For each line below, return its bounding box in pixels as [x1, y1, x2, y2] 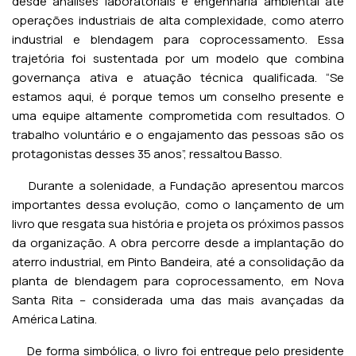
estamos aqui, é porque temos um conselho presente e [12, 88, 344, 105]
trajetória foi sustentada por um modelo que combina [12, 50, 344, 67]
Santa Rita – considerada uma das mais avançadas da [12, 292, 344, 308]
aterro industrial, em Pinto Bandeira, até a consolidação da [12, 253, 344, 270]
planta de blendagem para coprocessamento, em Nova [12, 273, 344, 289]
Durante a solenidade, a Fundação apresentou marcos [12, 177, 344, 194]
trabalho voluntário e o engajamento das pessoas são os [12, 126, 344, 143]
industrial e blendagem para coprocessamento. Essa [12, 31, 344, 48]
